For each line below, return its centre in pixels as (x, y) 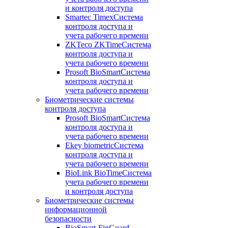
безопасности (68, 219)
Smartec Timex (89, 17)
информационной (76, 209)
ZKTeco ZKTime (93, 45)
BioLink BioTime (94, 173)
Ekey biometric (90, 145)
